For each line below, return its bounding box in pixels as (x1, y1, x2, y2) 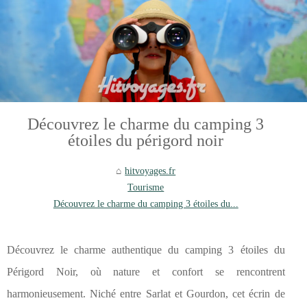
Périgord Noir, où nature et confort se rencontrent (7, 266, 285, 278)
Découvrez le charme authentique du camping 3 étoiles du (7, 244, 285, 256)
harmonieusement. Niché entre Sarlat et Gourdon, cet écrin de (7, 288, 285, 300)
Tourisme (127, 182, 164, 193)
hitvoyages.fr (125, 165, 176, 177)
